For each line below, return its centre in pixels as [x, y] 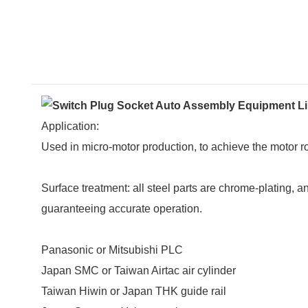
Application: [71, 126]
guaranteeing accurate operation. [122, 208]
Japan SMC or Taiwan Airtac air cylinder [139, 270]
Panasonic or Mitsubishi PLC [112, 250]
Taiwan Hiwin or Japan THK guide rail [134, 291]
